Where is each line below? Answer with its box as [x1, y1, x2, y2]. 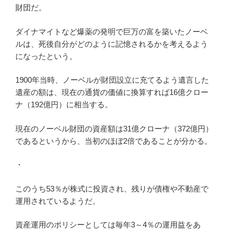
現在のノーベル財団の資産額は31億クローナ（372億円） [15, 124, 213, 133]
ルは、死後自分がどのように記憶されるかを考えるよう [15, 39, 208, 48]
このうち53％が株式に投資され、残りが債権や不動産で [15, 184, 208, 193]
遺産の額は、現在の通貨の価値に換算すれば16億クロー [15, 88, 208, 97]
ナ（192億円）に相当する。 [15, 100, 112, 109]
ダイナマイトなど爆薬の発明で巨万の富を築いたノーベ [15, 27, 208, 36]
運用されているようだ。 [15, 196, 100, 205]
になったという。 [15, 51, 77, 61]
